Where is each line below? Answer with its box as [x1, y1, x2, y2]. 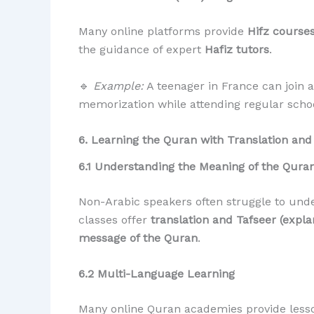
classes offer [78, 212, 151, 226]
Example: [93, 78, 144, 93]
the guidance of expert [78, 43, 205, 57]
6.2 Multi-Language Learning [78, 267, 235, 281]
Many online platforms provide [78, 25, 247, 39]
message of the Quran [78, 231, 198, 245]
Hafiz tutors [205, 43, 269, 57]
